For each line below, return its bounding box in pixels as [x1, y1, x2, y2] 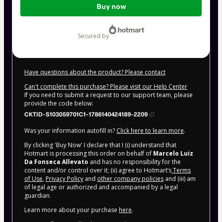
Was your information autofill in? [24, 126, 116, 135]
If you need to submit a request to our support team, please [24, 91, 193, 99]
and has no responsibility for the [88, 158, 181, 166]
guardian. [24, 191, 51, 200]
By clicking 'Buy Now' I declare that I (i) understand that [24, 141, 176, 149]
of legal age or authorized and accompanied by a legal [24, 183, 178, 191]
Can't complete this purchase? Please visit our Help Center [24, 82, 187, 91]
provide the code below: [24, 99, 93, 108]
